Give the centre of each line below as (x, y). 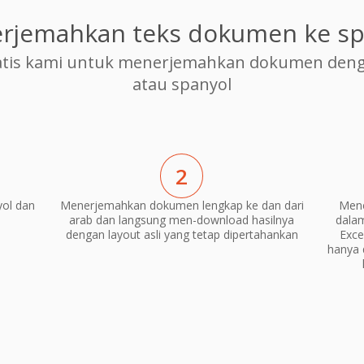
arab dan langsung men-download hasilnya (182, 220)
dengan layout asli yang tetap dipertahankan (182, 235)
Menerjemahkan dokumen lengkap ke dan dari (182, 206)
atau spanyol (182, 84)
